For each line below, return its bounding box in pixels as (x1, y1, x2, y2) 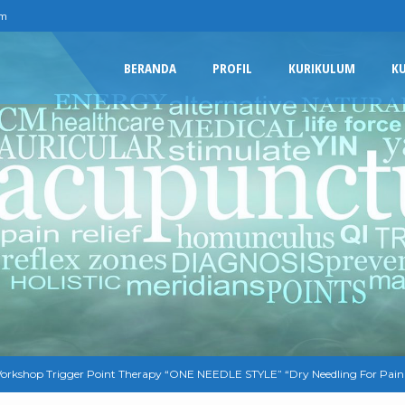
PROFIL (212, 59, 252, 77)
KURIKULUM (288, 59, 355, 77)
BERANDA (124, 59, 176, 77)
